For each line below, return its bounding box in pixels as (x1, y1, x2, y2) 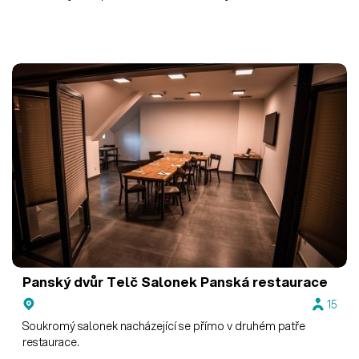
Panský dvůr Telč (22, 272, 139, 292)
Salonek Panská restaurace (138, 272, 329, 292)
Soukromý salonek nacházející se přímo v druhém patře (22, 318, 306, 335)
